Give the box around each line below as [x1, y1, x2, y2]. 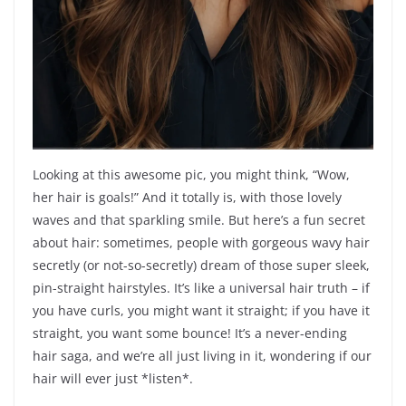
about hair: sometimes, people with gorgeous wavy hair [33, 234, 370, 252]
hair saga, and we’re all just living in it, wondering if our [33, 347, 372, 365]
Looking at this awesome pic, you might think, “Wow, [33, 166, 350, 184]
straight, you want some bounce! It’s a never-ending [33, 324, 347, 343]
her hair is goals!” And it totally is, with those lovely [33, 188, 342, 207]
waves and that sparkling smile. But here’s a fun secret [33, 211, 365, 229]
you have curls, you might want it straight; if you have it [33, 302, 370, 320]
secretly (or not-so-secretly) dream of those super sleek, [33, 256, 370, 275]
